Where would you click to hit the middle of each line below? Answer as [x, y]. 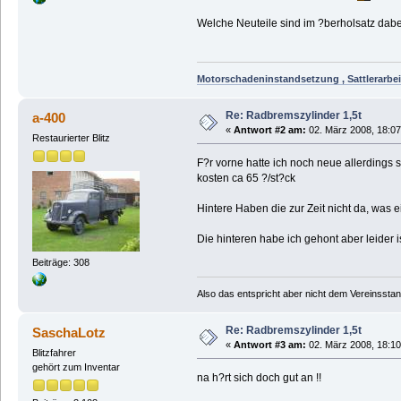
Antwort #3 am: [269, 344]
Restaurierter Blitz [71, 137]
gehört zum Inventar [76, 367]
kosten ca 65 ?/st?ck [246, 178]
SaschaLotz [69, 332]
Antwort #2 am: [269, 129]
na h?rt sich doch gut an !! [259, 377]
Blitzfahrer [54, 352]
